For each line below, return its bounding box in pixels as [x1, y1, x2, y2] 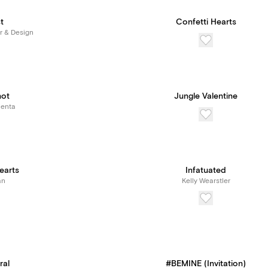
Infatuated [185, 165, 226, 176]
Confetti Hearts [175, 17, 236, 28]
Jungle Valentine [174, 91, 237, 102]
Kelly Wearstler [181, 176, 230, 185]
